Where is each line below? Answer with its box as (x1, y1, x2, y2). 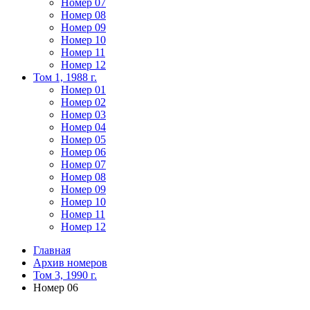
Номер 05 (61, 134, 106, 145)
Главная (33, 244, 71, 256)
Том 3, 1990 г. (33, 269, 97, 281)
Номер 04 (61, 121, 106, 133)
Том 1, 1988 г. (33, 71, 97, 83)
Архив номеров (33, 257, 107, 268)
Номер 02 (61, 96, 106, 108)
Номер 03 (61, 109, 106, 120)
